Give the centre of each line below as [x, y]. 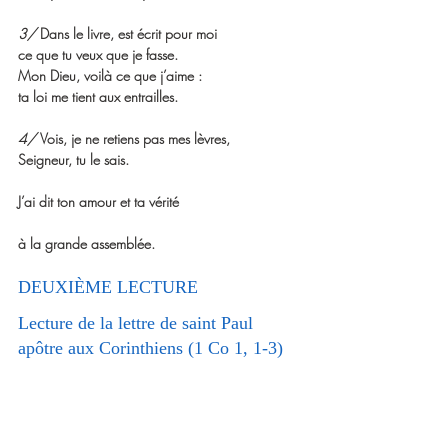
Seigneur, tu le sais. [73, 159]
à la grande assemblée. [86, 243]
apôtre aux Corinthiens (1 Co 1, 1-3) [150, 347]
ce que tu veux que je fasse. [98, 54]
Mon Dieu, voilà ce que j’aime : [110, 75]
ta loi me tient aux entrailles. [98, 96]
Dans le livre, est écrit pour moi [128, 33]
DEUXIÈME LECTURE [110, 286]
